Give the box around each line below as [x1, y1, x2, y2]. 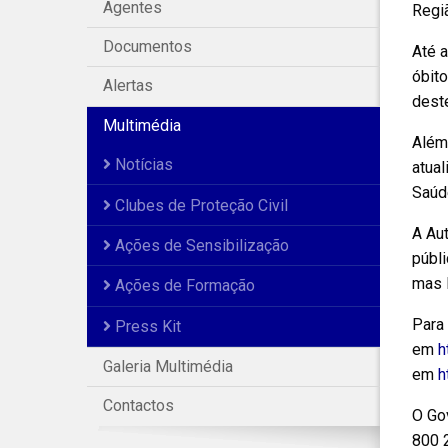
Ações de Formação [111, 276, 255, 296]
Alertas [103, 76, 153, 96]
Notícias [111, 155, 173, 175]
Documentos [103, 37, 192, 57]
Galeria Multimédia [103, 357, 233, 377]
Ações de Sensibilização [111, 235, 289, 255]
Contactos [103, 396, 174, 416]
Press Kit [111, 316, 181, 336]
